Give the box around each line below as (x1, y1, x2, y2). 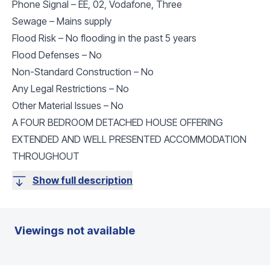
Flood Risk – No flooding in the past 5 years (12, 31, 196, 44)
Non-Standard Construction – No (12, 65, 154, 78)
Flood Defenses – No (12, 48, 102, 61)
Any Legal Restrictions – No (12, 82, 129, 95)
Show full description (33, 174, 133, 186)
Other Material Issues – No (12, 99, 124, 111)
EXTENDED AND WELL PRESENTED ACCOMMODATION (12, 133, 246, 145)
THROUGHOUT (12, 149, 80, 162)
